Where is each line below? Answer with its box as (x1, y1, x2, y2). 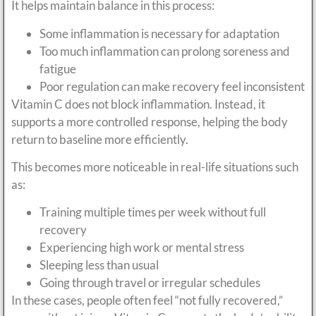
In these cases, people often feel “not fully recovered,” (11, 293, 283, 308)
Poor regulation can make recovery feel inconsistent (39, 78, 305, 94)
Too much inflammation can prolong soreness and (39, 43, 290, 59)
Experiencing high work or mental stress (39, 240, 244, 255)
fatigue (39, 61, 76, 76)
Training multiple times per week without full (39, 205, 266, 220)
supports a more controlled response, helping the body (11, 114, 288, 129)
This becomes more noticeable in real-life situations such (11, 159, 298, 174)
